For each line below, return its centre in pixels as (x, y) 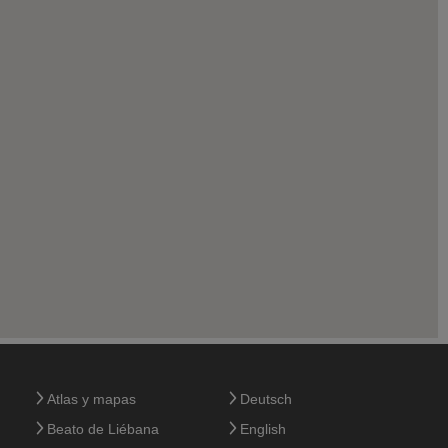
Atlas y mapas (91, 399)
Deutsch (266, 399)
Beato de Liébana (102, 429)
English (263, 429)
